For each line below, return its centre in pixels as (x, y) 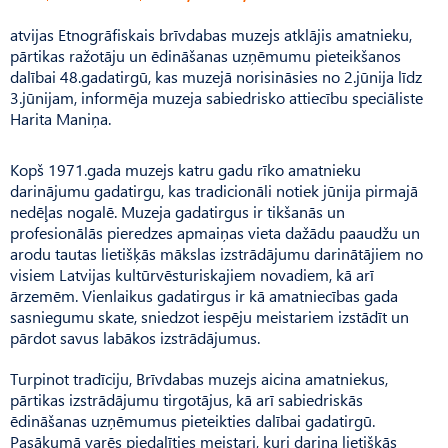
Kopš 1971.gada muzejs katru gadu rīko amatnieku (185, 169)
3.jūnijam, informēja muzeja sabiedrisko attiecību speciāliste (216, 97)
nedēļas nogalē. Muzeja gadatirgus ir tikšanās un (177, 211)
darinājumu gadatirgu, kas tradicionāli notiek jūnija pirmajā (214, 190)
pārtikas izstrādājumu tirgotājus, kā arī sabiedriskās (186, 399)
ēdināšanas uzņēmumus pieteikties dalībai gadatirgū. (192, 420)
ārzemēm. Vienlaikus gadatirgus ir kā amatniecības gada (204, 295)
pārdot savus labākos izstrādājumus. (135, 337)
